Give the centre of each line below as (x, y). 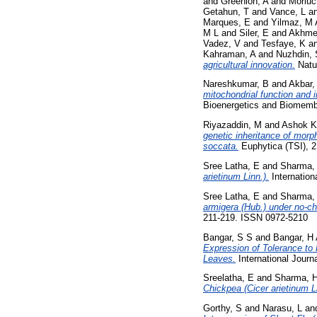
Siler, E (254, 33)
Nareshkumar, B (236, 84)
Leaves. (219, 258)
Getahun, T (226, 11)
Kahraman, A (229, 54)
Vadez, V (222, 43)
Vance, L (288, 11)
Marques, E (227, 22)
